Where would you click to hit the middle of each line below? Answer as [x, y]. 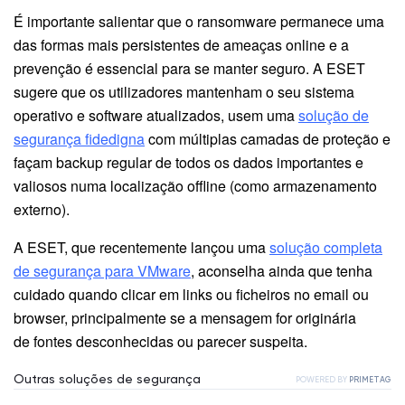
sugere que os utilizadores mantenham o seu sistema [184, 91]
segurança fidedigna [79, 138]
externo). [42, 209]
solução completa [326, 247]
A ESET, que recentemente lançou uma [141, 247]
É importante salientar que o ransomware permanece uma [199, 21]
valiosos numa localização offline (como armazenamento [195, 185]
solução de [334, 115]
